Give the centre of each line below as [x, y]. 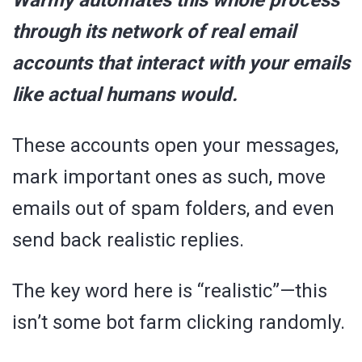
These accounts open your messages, [175, 145]
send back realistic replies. [128, 240]
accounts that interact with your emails [181, 63]
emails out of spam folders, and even [173, 208]
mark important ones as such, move [169, 177]
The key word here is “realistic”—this [170, 290]
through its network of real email [154, 31]
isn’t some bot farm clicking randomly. [179, 322]
